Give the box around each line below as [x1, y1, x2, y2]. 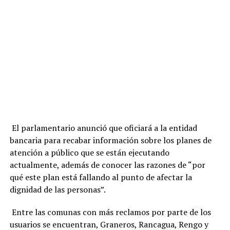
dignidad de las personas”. [9, 184, 107, 196]
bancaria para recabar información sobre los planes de [9, 135, 212, 146]
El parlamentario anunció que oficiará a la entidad [9, 122, 197, 134]
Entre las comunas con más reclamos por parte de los [9, 206, 211, 218]
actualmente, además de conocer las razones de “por [9, 159, 205, 171]
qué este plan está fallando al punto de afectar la [9, 171, 192, 183]
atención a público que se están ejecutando [9, 147, 169, 159]
